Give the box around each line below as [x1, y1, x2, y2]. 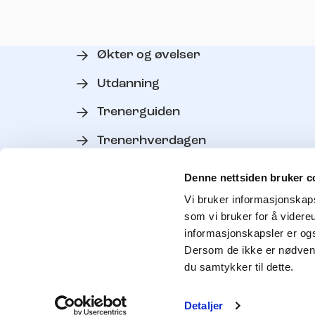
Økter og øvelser [96, 49, 200, 63]
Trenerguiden [96, 105, 180, 120]
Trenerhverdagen [96, 134, 206, 148]
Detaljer [184, 300, 223, 311]
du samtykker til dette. [184, 260, 294, 273]
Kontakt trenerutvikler [96, 219, 237, 233]
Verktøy [96, 162, 146, 176]
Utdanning [96, 77, 160, 91]
